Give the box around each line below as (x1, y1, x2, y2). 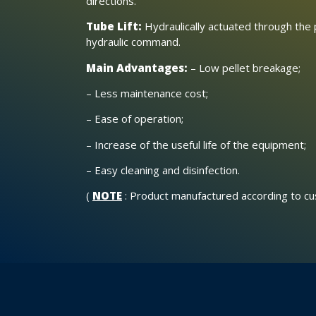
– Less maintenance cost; (86, 85, 208, 100)
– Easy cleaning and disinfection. (86, 163, 240, 178)
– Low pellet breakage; (188, 60, 300, 75)
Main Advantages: (86, 60, 188, 75)
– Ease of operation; (86, 111, 183, 126)
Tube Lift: (86, 19, 142, 34)
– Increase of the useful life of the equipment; (86, 137, 306, 152)
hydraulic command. (86, 35, 181, 49)
